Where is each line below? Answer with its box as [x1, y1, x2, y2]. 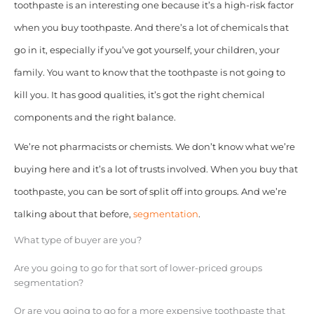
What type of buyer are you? [13, 235, 142, 246]
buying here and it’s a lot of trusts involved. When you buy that [13, 164, 298, 175]
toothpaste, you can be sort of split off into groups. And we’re [13, 186, 287, 198]
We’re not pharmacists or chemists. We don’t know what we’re [13, 142, 295, 153]
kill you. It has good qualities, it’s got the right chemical [13, 90, 265, 101]
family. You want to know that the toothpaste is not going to [13, 67, 285, 78]
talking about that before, [13, 209, 133, 220]
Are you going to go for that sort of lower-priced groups [13, 263, 262, 274]
